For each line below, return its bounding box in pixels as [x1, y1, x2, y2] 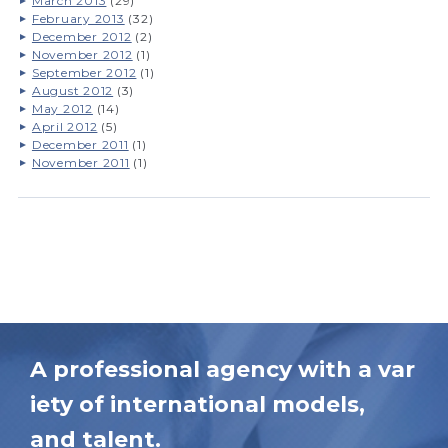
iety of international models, [30, 390, 365, 418]
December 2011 [31, 136, 129, 152]
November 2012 [31, 46, 133, 62]
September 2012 [31, 64, 137, 80]
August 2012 [31, 82, 114, 98]
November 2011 [31, 154, 130, 170]
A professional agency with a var [30, 355, 415, 383]
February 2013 [31, 10, 125, 26]
